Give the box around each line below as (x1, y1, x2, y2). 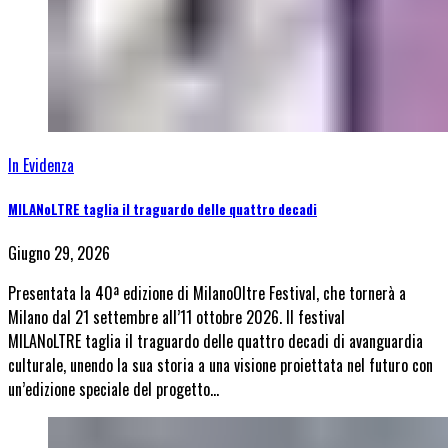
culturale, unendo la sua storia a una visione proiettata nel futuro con (8, 353, 433, 378)
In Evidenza (8, 153, 74, 177)
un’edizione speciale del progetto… (8, 377, 219, 402)
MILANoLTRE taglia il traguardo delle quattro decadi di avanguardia (8, 329, 423, 354)
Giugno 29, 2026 (8, 241, 110, 266)
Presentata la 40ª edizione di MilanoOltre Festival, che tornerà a (8, 281, 406, 306)
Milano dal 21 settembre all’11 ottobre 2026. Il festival (8, 305, 345, 330)
